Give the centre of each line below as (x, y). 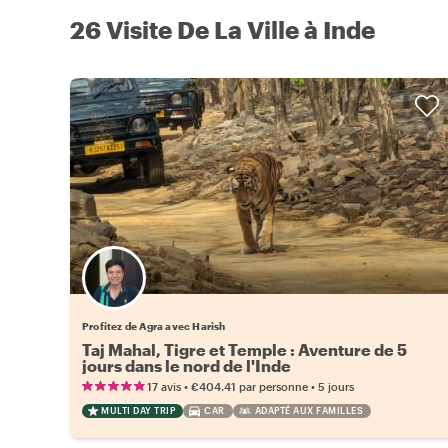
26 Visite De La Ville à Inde (222, 30)
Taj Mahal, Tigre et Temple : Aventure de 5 (244, 350)
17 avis (164, 387)
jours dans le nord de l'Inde (186, 366)
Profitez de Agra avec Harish (154, 326)
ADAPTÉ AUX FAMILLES (308, 411)
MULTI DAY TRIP (138, 411)
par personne (273, 387)
